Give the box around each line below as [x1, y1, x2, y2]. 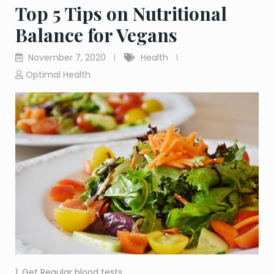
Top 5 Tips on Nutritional [15, 1, 227, 26]
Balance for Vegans [15, 23, 177, 48]
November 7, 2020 [28, 51, 106, 64]
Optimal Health [26, 68, 91, 81]
